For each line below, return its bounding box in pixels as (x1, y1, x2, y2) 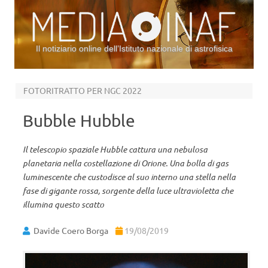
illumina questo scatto (23, 199, 104, 210)
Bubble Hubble (23, 111, 135, 130)
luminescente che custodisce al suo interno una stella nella (23, 171, 236, 182)
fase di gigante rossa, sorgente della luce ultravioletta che (23, 185, 233, 196)
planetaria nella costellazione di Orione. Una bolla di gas (23, 157, 229, 169)
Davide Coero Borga (33, 225, 108, 236)
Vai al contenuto (134, 68, 196, 78)
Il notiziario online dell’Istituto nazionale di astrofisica (35, 44, 233, 53)
